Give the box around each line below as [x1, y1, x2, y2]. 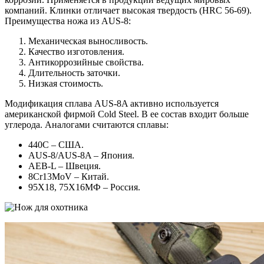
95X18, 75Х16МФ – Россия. [28, 182, 140, 193]
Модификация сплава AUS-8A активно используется [5, 98, 219, 109]
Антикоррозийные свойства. [28, 57, 144, 68]
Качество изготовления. [28, 47, 124, 57]
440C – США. [28, 140, 84, 150]
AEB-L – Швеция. [28, 161, 101, 171]
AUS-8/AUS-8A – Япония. [28, 150, 134, 161]
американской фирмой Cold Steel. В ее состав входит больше [5, 109, 249, 120]
